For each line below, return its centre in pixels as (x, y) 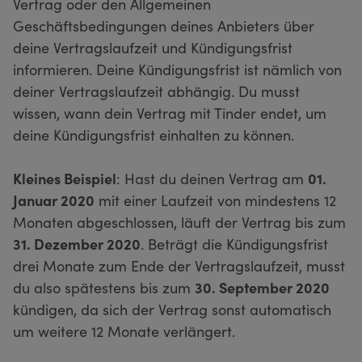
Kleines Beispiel (65, 178)
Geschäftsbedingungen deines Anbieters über (164, 25)
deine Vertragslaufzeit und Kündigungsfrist (153, 47)
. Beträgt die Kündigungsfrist (234, 243)
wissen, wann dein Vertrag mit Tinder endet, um (170, 112)
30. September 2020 (262, 287)
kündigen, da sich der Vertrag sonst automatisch (172, 309)
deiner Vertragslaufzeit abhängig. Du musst (156, 90)
